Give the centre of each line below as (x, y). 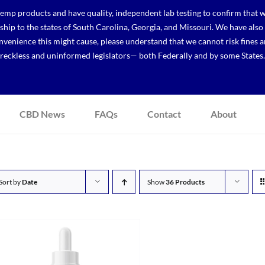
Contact (164, 114)
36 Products (185, 182)
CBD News (42, 114)
